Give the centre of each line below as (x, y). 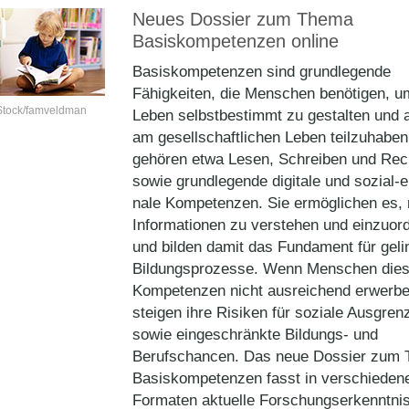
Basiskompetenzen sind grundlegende (262, 72)
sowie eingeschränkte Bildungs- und (255, 335)
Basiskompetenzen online (236, 41)
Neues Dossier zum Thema (243, 19)
